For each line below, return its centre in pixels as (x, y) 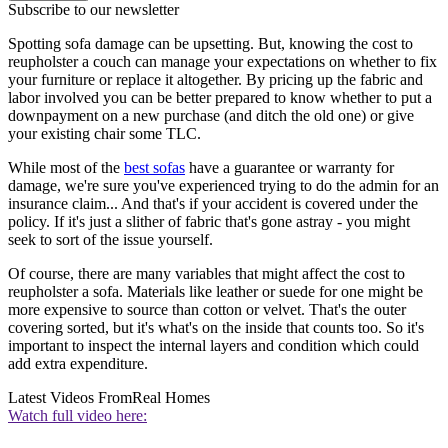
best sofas (154, 168)
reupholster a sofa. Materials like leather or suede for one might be (215, 292)
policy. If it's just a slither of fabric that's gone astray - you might (209, 222)
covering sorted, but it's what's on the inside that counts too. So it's (216, 328)
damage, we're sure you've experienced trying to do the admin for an (223, 186)
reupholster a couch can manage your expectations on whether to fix (222, 62)
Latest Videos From (70, 398)
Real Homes (171, 398)
